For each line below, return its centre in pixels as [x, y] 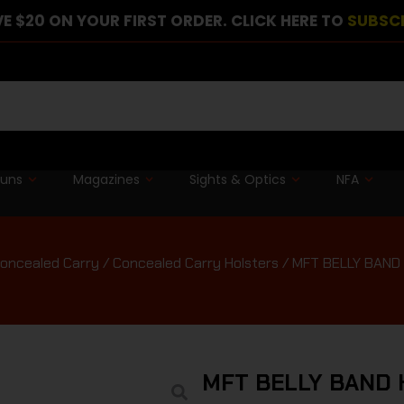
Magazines [106, 179]
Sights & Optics [238, 179]
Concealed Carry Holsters [195, 262]
